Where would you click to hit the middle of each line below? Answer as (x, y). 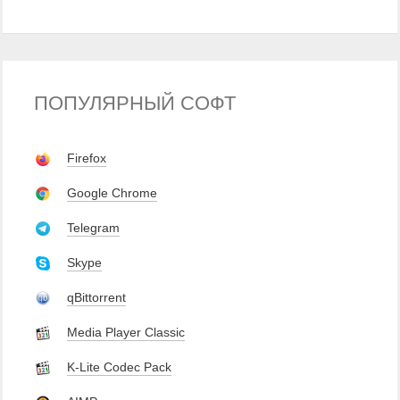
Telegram (93, 228)
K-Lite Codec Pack (119, 367)
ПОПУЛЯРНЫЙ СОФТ (135, 103)
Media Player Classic (126, 332)
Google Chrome (112, 193)
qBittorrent (96, 297)
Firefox (87, 158)
